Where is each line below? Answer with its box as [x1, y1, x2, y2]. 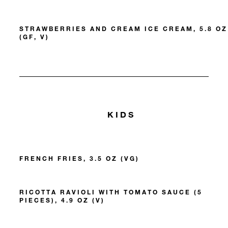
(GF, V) [19, 33, 49, 41]
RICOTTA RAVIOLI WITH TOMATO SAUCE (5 [19, 187, 203, 196]
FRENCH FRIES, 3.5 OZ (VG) [19, 154, 139, 162]
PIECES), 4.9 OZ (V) [19, 195, 105, 204]
